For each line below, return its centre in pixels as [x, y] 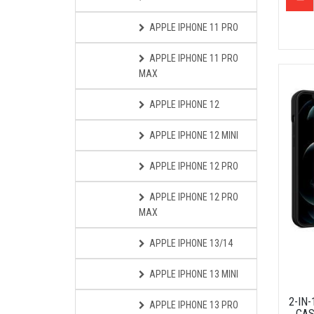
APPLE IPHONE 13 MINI [194, 274]
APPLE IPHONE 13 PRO [194, 305]
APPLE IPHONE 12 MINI [194, 135]
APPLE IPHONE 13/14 [191, 243]
